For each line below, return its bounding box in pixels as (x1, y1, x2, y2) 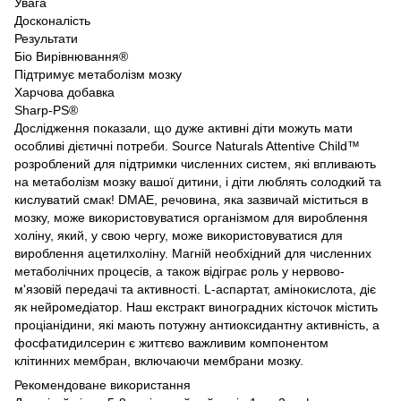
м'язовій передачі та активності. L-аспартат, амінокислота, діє (14, 282, 376, 296)
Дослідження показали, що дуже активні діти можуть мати (14, 121, 353, 135)
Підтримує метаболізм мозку (14, 67, 182, 81)
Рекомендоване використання (14, 378, 191, 392)
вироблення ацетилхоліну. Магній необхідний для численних (14, 246, 371, 260)
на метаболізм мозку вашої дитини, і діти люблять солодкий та (14, 175, 381, 189)
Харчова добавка (14, 85, 115, 99)
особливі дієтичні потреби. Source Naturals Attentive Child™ (14, 139, 360, 153)
